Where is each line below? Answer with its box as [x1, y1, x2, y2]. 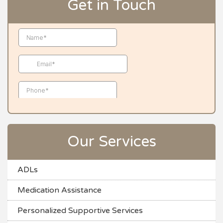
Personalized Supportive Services [17, 206, 143, 216]
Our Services [67, 132, 156, 151]
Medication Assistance [17, 185, 102, 196]
